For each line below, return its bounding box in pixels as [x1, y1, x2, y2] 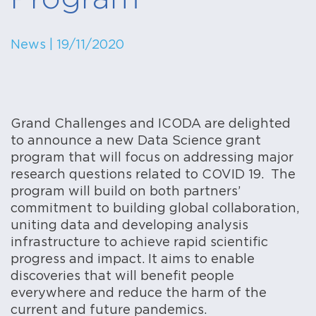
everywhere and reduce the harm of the [11, 284, 267, 300]
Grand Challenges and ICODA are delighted [11, 115, 291, 130]
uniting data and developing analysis [11, 217, 248, 232]
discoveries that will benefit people [11, 267, 234, 283]
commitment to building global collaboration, [11, 200, 299, 215]
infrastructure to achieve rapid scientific [11, 233, 268, 249]
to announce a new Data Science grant [11, 132, 261, 147]
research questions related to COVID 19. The [11, 166, 296, 181]
